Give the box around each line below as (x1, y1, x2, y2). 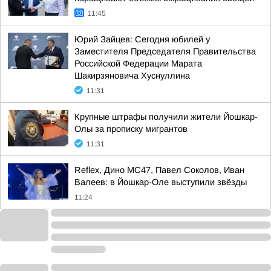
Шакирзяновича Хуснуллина (74, 71, 190, 80)
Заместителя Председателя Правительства (74, 47, 256, 56)
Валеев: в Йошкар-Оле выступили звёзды (74, 177, 247, 187)
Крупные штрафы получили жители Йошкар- (74, 112, 258, 122)
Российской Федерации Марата (74, 59, 202, 68)
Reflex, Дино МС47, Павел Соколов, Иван (74, 165, 244, 175)
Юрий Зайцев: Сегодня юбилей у (74, 34, 210, 44)
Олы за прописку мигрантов (74, 124, 188, 134)
